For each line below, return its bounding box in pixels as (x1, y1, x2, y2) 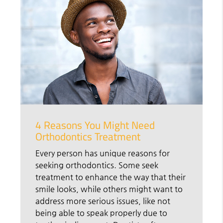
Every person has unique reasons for (35, 148, 170, 158)
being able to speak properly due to (35, 208, 168, 218)
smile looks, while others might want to (35, 184, 183, 194)
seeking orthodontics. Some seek (35, 160, 159, 170)
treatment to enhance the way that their (35, 172, 186, 182)
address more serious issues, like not (35, 196, 171, 206)
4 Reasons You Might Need (35, 117, 155, 133)
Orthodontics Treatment (35, 128, 141, 145)
